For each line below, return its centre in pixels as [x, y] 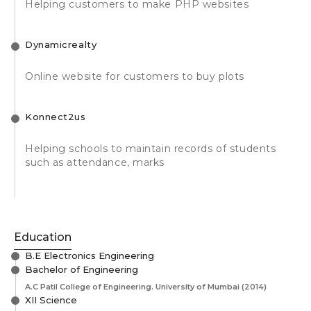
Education [43, 237]
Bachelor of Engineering [82, 269]
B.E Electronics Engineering [90, 255]
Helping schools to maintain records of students [151, 148]
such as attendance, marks [95, 162]
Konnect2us [56, 116]
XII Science [51, 300]
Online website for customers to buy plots [135, 76]
